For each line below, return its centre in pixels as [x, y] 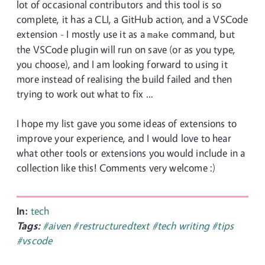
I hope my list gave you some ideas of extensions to [127, 123]
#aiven [58, 226]
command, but [202, 34]
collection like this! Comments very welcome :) [116, 168]
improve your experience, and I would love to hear [124, 138]
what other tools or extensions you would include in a [131, 153]
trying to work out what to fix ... [85, 94]
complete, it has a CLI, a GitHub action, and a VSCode [132, 19]
